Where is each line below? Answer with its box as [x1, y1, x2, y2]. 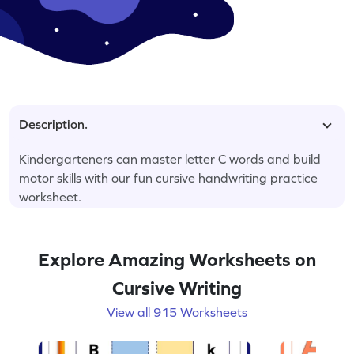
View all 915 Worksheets [107, 304, 247, 319]
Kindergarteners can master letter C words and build [19, 151, 321, 166]
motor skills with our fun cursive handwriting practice [19, 170, 318, 185]
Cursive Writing [112, 277, 242, 299]
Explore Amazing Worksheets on [38, 248, 316, 270]
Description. [19, 116, 88, 131]
